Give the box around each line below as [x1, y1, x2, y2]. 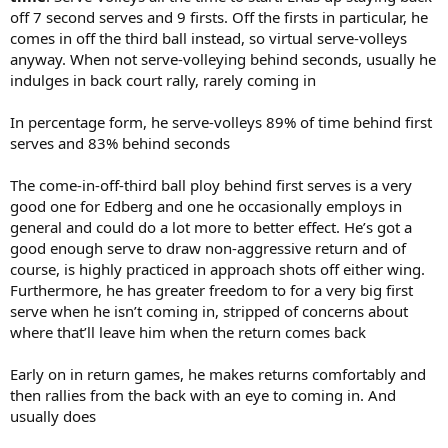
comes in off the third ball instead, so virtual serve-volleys [10, 27, 407, 48]
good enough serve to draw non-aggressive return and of [10, 237, 406, 258]
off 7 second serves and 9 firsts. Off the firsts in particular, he [10, 6, 428, 27]
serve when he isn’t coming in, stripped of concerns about [10, 300, 408, 321]
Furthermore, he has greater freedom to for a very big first [10, 279, 413, 300]
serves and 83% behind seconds [10, 132, 230, 153]
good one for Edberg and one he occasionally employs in [10, 195, 402, 216]
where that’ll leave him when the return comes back [10, 321, 366, 342]
